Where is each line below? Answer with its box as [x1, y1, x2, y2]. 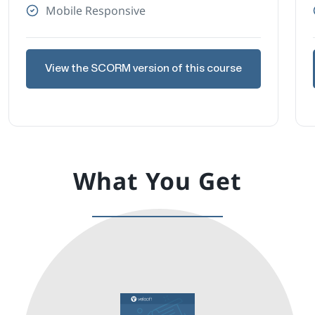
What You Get [73, 164, 242, 197]
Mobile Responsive [45, 2, 146, 18]
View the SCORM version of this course [45, 63, 242, 75]
